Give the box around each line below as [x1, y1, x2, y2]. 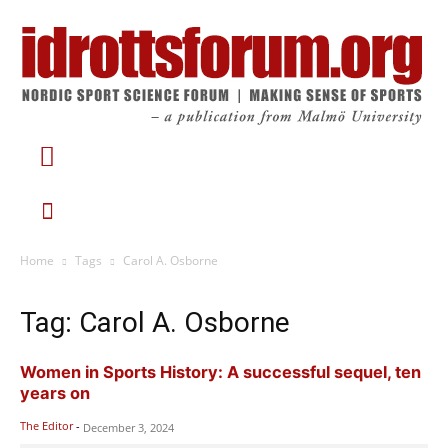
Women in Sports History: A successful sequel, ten [20, 361, 421, 382]
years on [20, 382, 90, 403]
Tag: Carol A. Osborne [20, 305, 290, 339]
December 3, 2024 [83, 419, 174, 435]
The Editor [20, 417, 73, 433]
